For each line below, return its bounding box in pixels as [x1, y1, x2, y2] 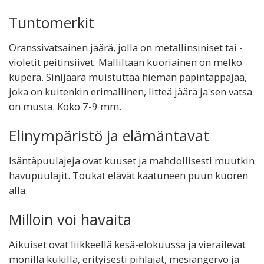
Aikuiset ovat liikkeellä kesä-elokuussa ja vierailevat [9, 237, 246, 251]
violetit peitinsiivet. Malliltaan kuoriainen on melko [9, 55, 242, 69]
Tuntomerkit [9, 12, 94, 32]
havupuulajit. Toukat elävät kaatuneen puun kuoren [9, 169, 248, 182]
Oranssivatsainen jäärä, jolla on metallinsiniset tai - [9, 41, 243, 54]
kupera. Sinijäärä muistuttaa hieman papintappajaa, [9, 70, 247, 84]
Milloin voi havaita [9, 209, 131, 229]
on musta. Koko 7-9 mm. [9, 100, 121, 113]
